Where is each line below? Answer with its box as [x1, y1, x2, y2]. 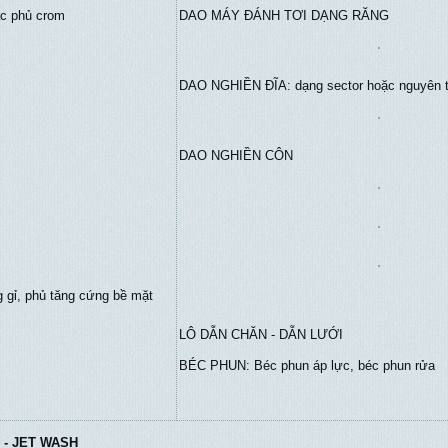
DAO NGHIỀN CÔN [179, 148, 293, 163]
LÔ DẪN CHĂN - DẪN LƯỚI [179, 327, 343, 342]
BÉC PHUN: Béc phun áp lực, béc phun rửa [179, 358, 435, 373]
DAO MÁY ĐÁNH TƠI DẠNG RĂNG [179, 8, 389, 23]
